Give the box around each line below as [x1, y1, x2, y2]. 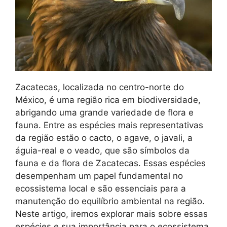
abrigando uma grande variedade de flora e [15, 107, 194, 118]
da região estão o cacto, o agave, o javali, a [15, 133, 193, 143]
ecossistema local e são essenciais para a [15, 183, 186, 194]
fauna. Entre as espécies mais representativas [15, 120, 203, 131]
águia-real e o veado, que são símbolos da [15, 145, 190, 156]
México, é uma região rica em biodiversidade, [15, 95, 201, 105]
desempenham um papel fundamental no [15, 171, 183, 181]
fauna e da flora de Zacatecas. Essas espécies [15, 158, 206, 169]
